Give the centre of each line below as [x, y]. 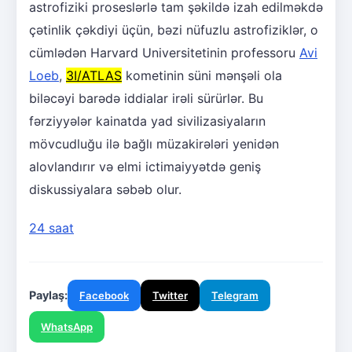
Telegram [235, 296]
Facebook [104, 296]
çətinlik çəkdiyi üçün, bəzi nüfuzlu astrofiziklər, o [174, 30]
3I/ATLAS [94, 76]
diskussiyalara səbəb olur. [105, 190]
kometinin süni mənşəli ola [202, 76]
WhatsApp [67, 327]
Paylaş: [48, 295]
